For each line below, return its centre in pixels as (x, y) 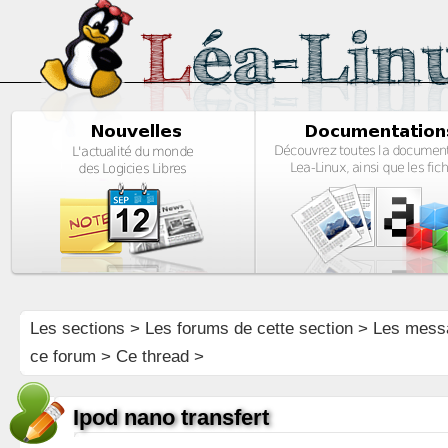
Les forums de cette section (248, 328)
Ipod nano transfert (170, 417)
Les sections (77, 328)
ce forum (62, 356)
